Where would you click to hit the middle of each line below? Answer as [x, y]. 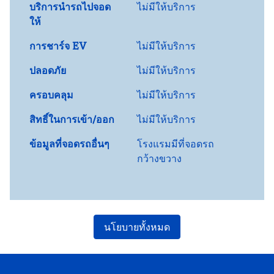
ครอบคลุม [51, 95]
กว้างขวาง [159, 158]
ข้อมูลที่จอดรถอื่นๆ [69, 144]
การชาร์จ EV [58, 46]
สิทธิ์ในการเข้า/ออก [72, 119]
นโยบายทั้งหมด [137, 227]
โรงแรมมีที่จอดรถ [176, 144]
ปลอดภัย [48, 70]
